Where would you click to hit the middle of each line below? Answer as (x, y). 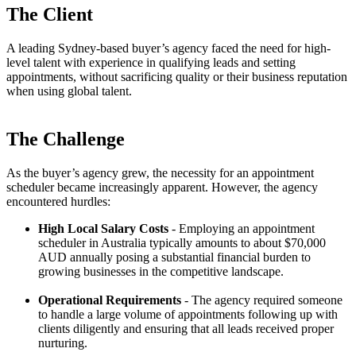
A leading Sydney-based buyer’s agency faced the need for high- (168, 48)
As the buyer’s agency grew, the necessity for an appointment (160, 173)
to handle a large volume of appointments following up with (188, 315)
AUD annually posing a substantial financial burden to (174, 257)
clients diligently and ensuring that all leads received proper (186, 329)
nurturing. (63, 343)
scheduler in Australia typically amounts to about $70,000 (182, 243)
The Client (50, 15)
